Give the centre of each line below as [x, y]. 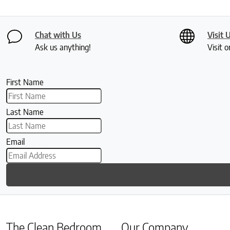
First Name [25, 82]
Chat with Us [58, 35]
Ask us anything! [63, 47]
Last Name [25, 112]
